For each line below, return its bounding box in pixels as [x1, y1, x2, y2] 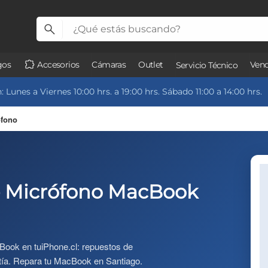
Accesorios [35, 59, 80, 70]
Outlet [138, 59, 163, 70]
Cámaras [92, 59, 126, 70]
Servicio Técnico [175, 60, 238, 71]
